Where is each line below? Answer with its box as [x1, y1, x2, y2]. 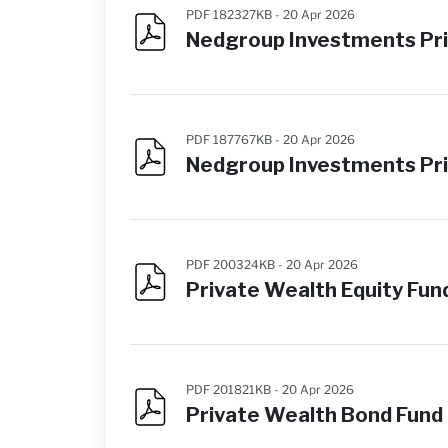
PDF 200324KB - [186, 257, 286, 272]
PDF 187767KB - [186, 132, 283, 147]
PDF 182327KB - [186, 7, 283, 22]
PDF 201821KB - [186, 382, 282, 397]
